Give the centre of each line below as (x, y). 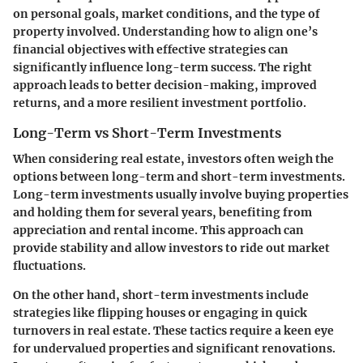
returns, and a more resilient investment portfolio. (160, 102)
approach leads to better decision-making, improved (165, 85)
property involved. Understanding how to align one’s (165, 31)
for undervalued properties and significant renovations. (174, 348)
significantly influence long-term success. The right (162, 67)
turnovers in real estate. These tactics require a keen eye (173, 330)
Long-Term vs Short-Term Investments (147, 132)
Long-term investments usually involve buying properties (181, 194)
